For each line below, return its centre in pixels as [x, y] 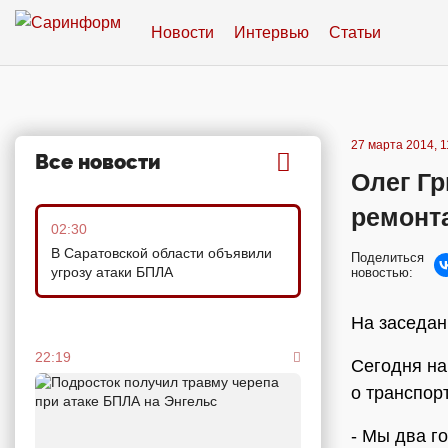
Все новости [98, 162]
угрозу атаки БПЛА [112, 272]
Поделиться [387, 257]
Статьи [355, 32]
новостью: [382, 272]
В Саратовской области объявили [161, 253]
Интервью [271, 32]
